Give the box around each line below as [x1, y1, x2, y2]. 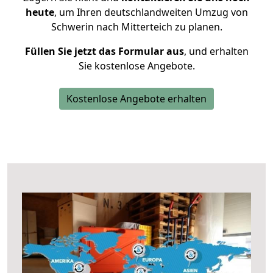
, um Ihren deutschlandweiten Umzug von [54, 5, 248, 19]
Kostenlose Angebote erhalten [66, 92, 207, 105]
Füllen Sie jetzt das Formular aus [24, 44, 184, 58]
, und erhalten [183, 44, 249, 58]
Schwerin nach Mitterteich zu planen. [51, 20, 222, 34]
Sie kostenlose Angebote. [78, 59, 195, 73]
